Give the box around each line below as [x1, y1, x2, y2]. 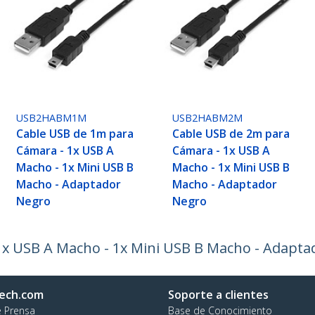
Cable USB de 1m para [16, 126, 134, 142]
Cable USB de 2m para [172, 126, 290, 142]
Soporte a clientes [168, 287, 269, 303]
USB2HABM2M [172, 111, 243, 125]
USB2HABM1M [16, 111, 87, 125]
